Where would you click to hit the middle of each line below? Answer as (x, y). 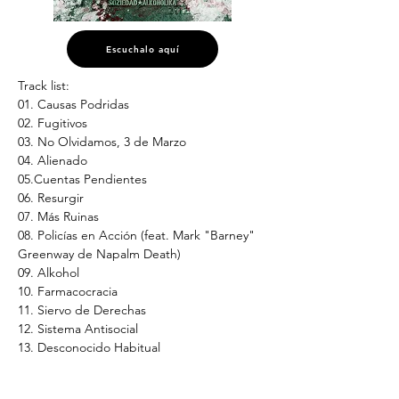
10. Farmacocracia (68, 291)
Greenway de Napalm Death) (99, 254)
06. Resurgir (51, 198)
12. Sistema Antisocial (78, 329)
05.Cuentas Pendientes (82, 179)
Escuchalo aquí (142, 49)
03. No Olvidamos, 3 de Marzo (102, 142)
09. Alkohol (49, 273)
